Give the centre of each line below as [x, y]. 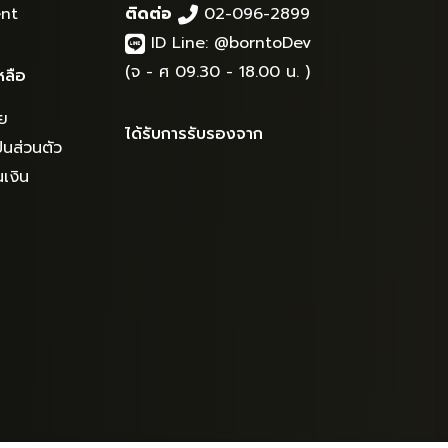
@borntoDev [263, 43]
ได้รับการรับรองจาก [194, 134]
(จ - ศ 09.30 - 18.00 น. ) [218, 72]
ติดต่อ [149, 14]
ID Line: [180, 43]
